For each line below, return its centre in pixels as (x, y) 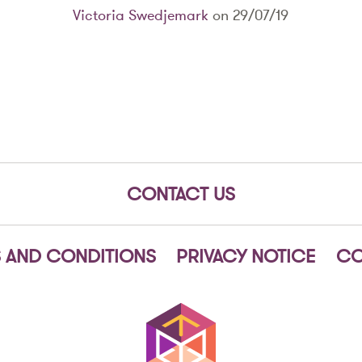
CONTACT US (181, 194)
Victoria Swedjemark (141, 15)
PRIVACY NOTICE (246, 257)
